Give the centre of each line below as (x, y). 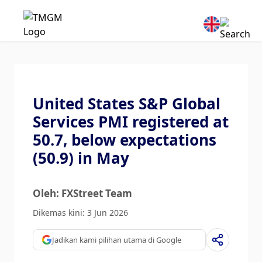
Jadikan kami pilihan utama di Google (117, 239)
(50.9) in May (81, 158)
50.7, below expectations (125, 140)
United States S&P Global (127, 104)
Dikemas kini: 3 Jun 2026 (80, 213)
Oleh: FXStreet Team (82, 193)
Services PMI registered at (131, 122)
